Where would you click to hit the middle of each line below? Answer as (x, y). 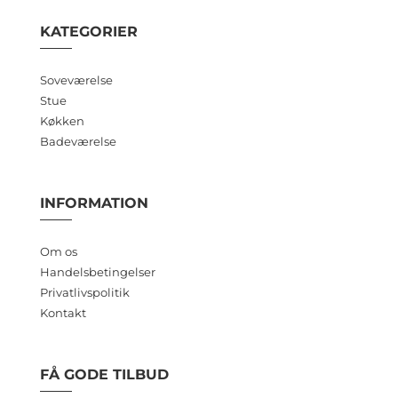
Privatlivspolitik (84, 292)
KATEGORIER (88, 31)
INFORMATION (94, 203)
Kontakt (63, 312)
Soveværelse (76, 80)
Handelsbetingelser (97, 271)
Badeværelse (78, 141)
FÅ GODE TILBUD (104, 374)
